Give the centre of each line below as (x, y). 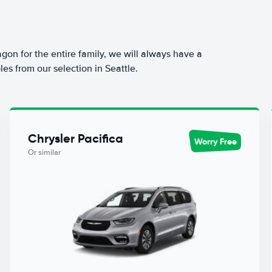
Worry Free (216, 141)
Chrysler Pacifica (75, 138)
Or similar (44, 152)
